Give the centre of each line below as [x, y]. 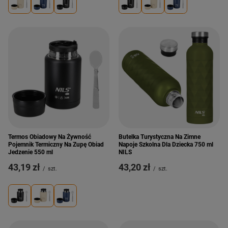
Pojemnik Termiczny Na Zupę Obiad [56, 145]
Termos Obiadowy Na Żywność [50, 137]
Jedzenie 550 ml [31, 152]
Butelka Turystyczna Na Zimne [160, 137]
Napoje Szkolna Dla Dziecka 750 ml [166, 145]
